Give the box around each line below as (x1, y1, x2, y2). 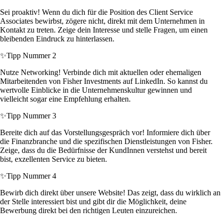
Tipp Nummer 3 (6, 111, 56, 120)
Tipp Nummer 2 (6, 51, 56, 60)
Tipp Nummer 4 (6, 172, 56, 181)
